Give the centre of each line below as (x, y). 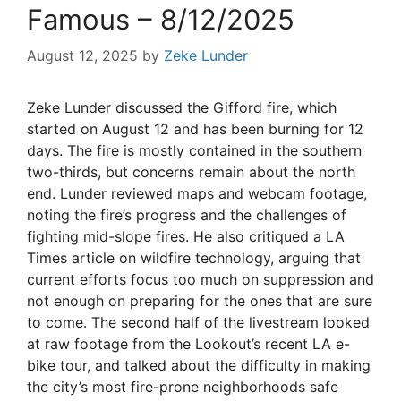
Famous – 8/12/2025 (161, 20)
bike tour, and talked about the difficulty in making (199, 366)
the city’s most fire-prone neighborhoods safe (183, 387)
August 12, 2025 (82, 56)
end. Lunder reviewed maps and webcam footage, (197, 194)
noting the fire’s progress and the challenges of (187, 215)
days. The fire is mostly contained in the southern (194, 151)
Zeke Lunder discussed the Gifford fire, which (182, 108)
